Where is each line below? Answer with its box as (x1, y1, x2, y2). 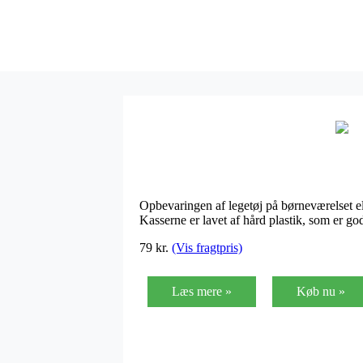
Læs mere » (172, 284, 232, 298)
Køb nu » (297, 284, 345, 298)
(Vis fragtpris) (172, 240, 242, 254)
